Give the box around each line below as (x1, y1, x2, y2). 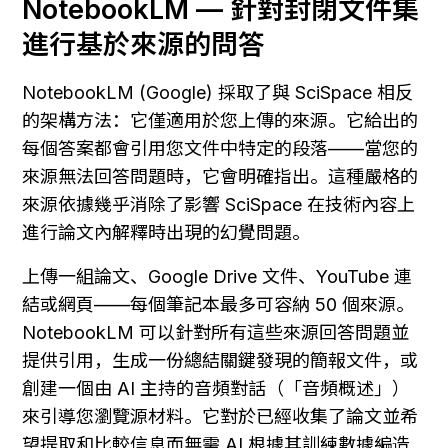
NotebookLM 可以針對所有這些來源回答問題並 (22, 321, 409, 343)
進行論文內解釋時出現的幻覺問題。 (22, 221, 310, 243)
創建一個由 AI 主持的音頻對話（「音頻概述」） (22, 377, 410, 399)
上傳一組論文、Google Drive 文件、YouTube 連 (22, 265, 412, 287)
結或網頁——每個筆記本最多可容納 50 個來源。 (22, 293, 414, 315)
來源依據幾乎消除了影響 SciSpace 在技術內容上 (22, 193, 415, 215)
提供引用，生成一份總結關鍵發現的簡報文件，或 (22, 349, 418, 371)
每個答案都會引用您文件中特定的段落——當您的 (22, 137, 418, 159)
